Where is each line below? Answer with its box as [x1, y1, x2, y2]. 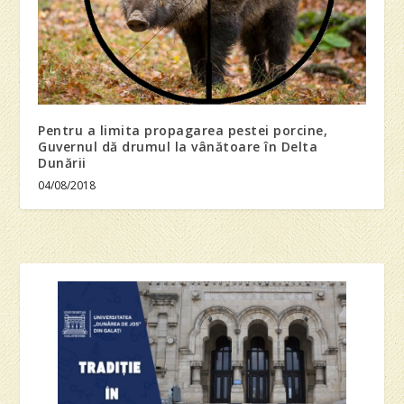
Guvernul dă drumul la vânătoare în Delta [38, 137, 318, 155]
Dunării [38, 153, 87, 171]
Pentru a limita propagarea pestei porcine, [38, 121, 328, 139]
